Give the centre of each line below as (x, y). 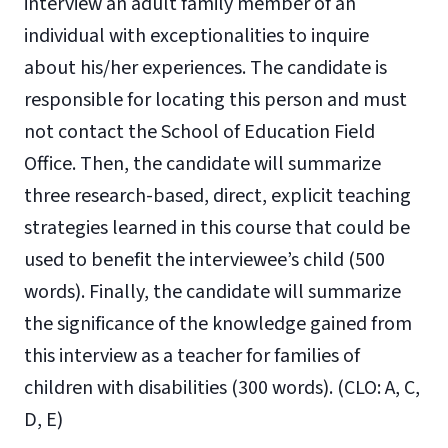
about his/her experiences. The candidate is (205, 68)
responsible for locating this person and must (215, 100)
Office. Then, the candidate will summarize (202, 164)
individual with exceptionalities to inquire (196, 36)
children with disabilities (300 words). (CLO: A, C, (222, 388)
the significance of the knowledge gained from (218, 324)
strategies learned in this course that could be (217, 228)
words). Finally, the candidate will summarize (212, 292)
